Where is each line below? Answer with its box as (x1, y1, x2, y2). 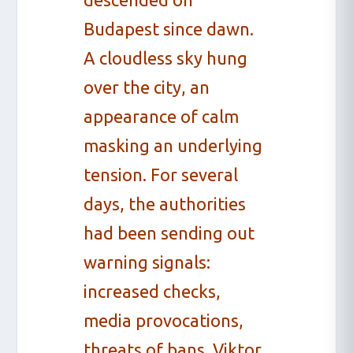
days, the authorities (84, 193, 247, 214)
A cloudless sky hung (84, 47, 248, 68)
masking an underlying (84, 135, 263, 155)
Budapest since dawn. (84, 18, 255, 39)
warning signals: (84, 251, 211, 272)
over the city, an (84, 76, 210, 97)
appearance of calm (84, 106, 240, 126)
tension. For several (84, 164, 239, 184)
